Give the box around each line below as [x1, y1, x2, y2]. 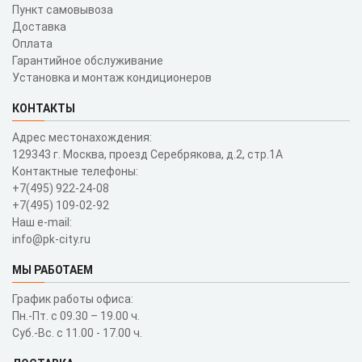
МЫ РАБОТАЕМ [12, 263, 93, 276]
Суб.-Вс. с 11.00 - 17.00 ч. [12, 326, 142, 339]
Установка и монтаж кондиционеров [12, 70, 212, 84]
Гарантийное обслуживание [12, 53, 163, 67]
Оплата [12, 36, 53, 50]
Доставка [12, 19, 66, 33]
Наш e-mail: [12, 215, 72, 229]
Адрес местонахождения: [12, 130, 152, 144]
